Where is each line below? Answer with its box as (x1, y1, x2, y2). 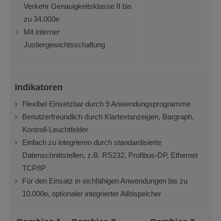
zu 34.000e (24, 15, 59, 23)
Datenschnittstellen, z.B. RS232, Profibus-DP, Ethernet (22, 151, 198, 160)
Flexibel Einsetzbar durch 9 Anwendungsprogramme (22, 100, 190, 109)
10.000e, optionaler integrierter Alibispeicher (22, 190, 161, 198)
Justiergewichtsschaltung (24, 40, 105, 49)
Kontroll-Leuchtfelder (22, 126, 88, 134)
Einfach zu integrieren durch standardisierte (22, 139, 161, 147)
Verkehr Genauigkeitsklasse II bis (24, 2, 132, 10)
